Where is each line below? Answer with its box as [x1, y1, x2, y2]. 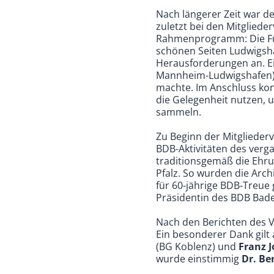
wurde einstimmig [156, 251, 242, 265]
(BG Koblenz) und [156, 239, 239, 253]
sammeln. [156, 105, 202, 119]
